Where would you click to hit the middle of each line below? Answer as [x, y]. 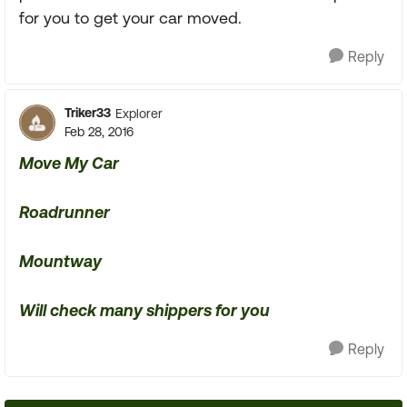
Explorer [139, 113]
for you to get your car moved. [130, 18]
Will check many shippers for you [144, 310]
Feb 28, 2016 [99, 132]
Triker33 [88, 113]
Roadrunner [65, 212]
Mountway [60, 261]
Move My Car [69, 163]
